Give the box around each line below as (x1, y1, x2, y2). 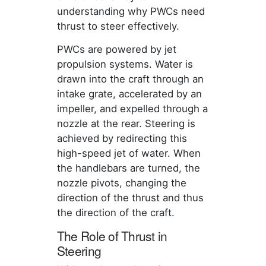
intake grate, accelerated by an (56, 88, 202, 100)
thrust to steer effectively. (56, 20, 179, 33)
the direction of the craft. (56, 207, 175, 219)
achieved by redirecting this (56, 132, 187, 145)
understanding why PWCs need (56, 5, 205, 18)
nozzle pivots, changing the (56, 177, 186, 189)
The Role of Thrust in (56, 227, 167, 245)
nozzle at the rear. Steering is (56, 118, 195, 130)
